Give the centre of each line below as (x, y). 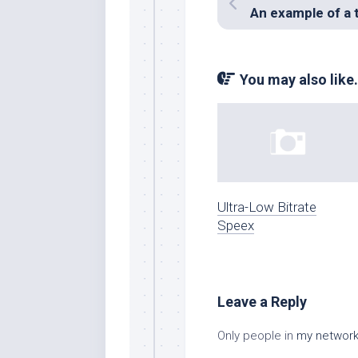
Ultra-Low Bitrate (267, 207)
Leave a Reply (262, 301)
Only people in (257, 335)
